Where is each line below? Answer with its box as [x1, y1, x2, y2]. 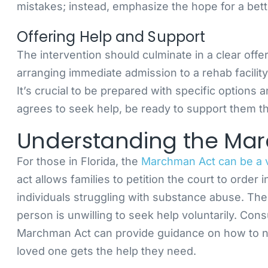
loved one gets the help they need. [16, 245, 196, 257]
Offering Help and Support [16, 27, 206, 47]
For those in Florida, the [16, 155, 141, 167]
